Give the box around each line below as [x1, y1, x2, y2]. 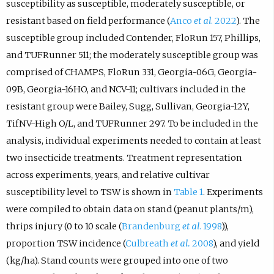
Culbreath [125, 237, 171, 249]
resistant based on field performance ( [6, 15, 170, 26]
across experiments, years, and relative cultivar [6, 169, 210, 180]
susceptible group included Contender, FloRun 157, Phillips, [6, 32, 261, 43]
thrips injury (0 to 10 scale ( [6, 220, 122, 232]
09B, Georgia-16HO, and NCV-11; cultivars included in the [6, 83, 246, 95]
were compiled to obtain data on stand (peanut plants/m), [6, 203, 254, 215]
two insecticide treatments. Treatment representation [6, 152, 242, 163]
